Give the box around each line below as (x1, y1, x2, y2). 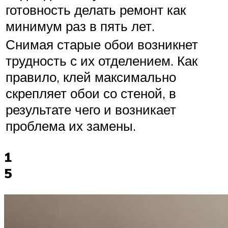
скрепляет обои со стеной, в (6, 85, 176, 102)
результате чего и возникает (6, 101, 176, 118)
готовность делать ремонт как (6, 2, 186, 18)
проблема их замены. (6, 118, 136, 134)
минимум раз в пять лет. (6, 18, 155, 35)
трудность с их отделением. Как (6, 52, 197, 69)
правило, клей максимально (6, 69, 176, 85)
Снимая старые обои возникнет (6, 36, 198, 53)
